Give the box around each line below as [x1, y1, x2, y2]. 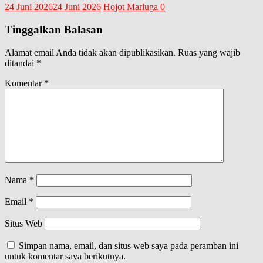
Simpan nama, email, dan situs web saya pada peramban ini [19, 240, 238, 251]
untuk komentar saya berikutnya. [5, 251, 126, 261]
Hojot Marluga [103, 2, 160, 12]
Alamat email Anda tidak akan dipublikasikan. [5, 47, 176, 58]
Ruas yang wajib [178, 47, 240, 58]
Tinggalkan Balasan [5, 23, 103, 36]
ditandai [5, 58, 36, 68]
